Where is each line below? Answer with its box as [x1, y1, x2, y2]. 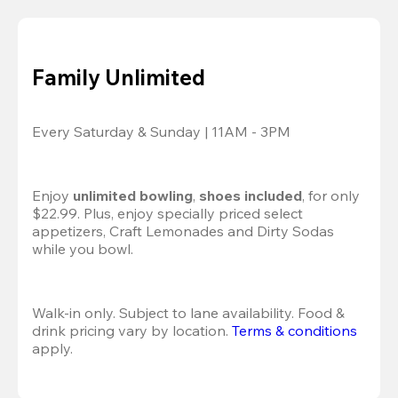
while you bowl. [32, 239, 137, 258]
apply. [32, 338, 73, 357]
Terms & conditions [232, 321, 357, 339]
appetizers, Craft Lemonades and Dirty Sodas [32, 221, 334, 240]
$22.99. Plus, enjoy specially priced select [32, 203, 303, 222]
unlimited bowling [73, 186, 193, 204]
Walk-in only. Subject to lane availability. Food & [32, 303, 345, 322]
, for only [302, 186, 360, 204]
